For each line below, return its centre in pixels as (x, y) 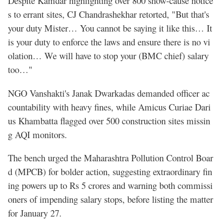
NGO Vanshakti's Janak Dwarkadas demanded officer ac (109, 93)
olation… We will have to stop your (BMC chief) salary (108, 56)
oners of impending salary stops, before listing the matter (110, 199)
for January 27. (35, 213)
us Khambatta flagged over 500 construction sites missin (109, 120)
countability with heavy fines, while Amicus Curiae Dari (109, 107)
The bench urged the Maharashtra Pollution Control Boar (110, 158)
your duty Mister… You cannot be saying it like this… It (110, 28)
